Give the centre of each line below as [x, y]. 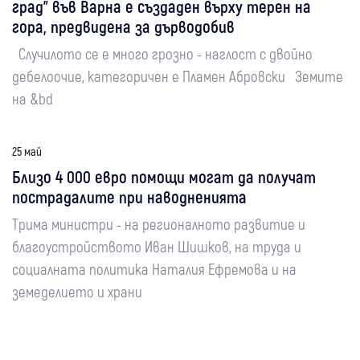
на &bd [33, 98]
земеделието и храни [77, 291]
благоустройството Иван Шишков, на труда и [157, 246]
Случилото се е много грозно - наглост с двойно [162, 53]
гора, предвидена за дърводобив [123, 26]
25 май [27, 151]
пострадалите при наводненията [129, 196]
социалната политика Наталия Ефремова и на [154, 269]
